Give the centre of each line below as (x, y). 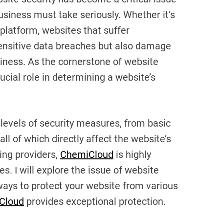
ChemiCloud (87, 155)
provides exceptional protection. (95, 202)
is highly (132, 155)
